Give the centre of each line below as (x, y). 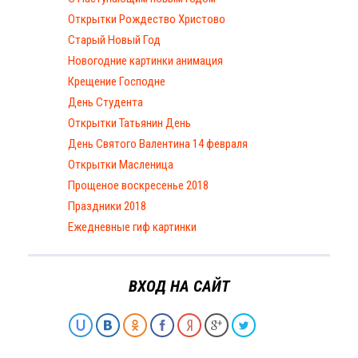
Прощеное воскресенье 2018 (138, 185)
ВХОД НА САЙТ (179, 286)
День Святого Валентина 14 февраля (158, 144)
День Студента (105, 102)
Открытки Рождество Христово (147, 19)
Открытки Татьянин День (129, 123)
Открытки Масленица (121, 165)
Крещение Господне (117, 82)
